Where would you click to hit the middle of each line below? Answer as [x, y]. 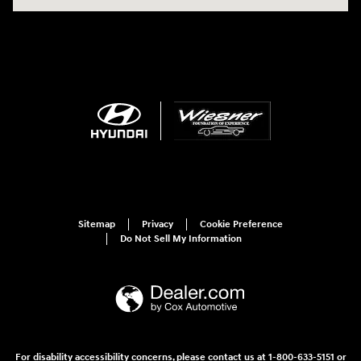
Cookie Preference [241, 224]
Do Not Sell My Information [181, 239]
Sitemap [97, 224]
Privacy [158, 224]
